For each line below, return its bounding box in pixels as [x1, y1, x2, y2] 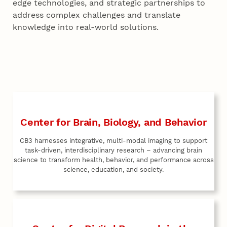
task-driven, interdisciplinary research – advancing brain [25, 146, 202, 154]
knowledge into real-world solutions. [13, 22, 159, 32]
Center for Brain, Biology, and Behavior [20, 116, 207, 128]
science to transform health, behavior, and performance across [13, 156, 214, 164]
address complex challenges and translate [13, 10, 181, 20]
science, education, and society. [63, 165, 164, 173]
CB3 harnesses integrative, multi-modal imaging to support [20, 136, 207, 144]
